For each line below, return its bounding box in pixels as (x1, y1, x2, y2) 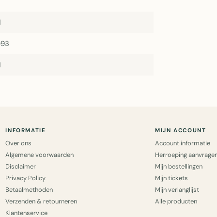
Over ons (5, 139, 32, 147)
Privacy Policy (5, 174, 46, 182)
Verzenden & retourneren (5, 197, 77, 205)
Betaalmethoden (5, 186, 53, 194)
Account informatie (155, 139, 211, 147)
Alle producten (155, 197, 198, 205)
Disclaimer (5, 162, 36, 170)
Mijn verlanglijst (155, 186, 200, 194)
